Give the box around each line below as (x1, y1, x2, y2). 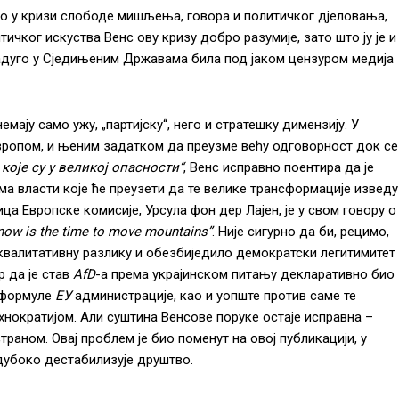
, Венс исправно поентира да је (183, 159, 374, 175)
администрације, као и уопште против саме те (75, 287, 356, 304)
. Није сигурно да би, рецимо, (212, 223, 389, 240)
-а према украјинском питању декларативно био (95, 265, 395, 282)
